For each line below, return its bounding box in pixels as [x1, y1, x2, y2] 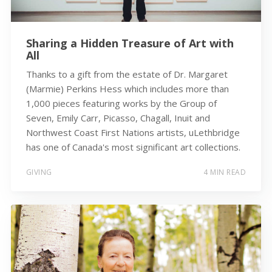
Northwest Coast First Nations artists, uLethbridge [25, 126, 240, 139]
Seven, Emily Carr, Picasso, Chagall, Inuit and [25, 112, 210, 124]
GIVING [25, 166, 52, 177]
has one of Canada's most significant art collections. [25, 141, 240, 154]
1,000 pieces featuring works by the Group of [25, 97, 217, 110]
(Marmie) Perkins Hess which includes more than [25, 83, 229, 95]
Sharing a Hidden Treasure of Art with [25, 36, 234, 51]
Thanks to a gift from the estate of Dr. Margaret [25, 68, 228, 81]
